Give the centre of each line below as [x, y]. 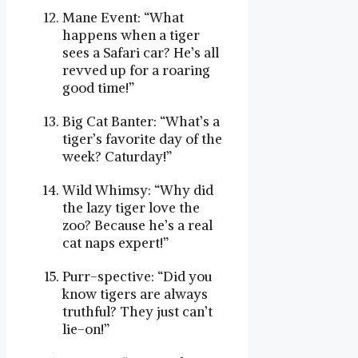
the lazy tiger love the [131, 207]
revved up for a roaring [136, 70]
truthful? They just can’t [137, 311]
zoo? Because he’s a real [137, 225]
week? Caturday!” [117, 156]
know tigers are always [135, 294]
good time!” [98, 88]
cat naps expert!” [115, 243]
